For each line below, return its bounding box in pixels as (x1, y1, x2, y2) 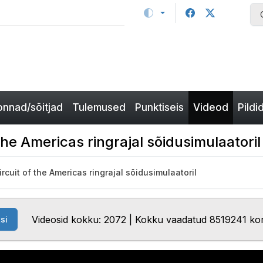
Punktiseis (135, 102, 184, 113)
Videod (193, 102, 228, 113)
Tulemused (72, 102, 126, 113)
